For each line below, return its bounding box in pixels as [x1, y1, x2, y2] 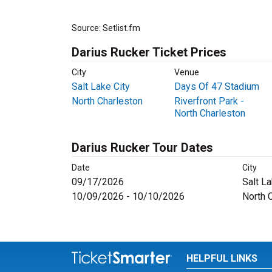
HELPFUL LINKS [186, 253, 257, 264]
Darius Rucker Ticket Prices [72, 45, 226, 59]
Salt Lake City [72, 81, 130, 92]
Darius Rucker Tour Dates [72, 140, 213, 155]
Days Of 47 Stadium [174, 81, 259, 92]
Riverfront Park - [174, 95, 244, 107]
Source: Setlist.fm [72, 23, 140, 33]
